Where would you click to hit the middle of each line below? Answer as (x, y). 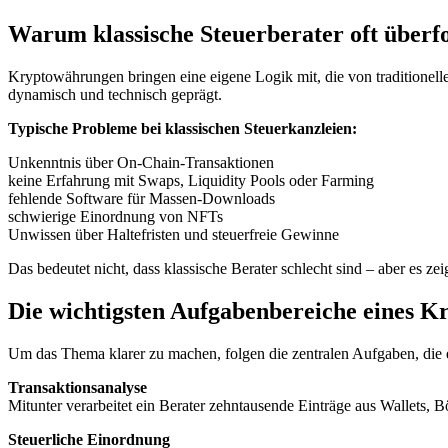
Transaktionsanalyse (77, 387)
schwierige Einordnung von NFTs (115, 217)
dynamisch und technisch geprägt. (115, 95)
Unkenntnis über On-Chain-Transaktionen (141, 163)
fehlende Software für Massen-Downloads (141, 199)
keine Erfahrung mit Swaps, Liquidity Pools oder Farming (191, 181)
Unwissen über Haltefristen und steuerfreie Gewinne (173, 235)
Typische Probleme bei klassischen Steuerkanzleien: (182, 129)
